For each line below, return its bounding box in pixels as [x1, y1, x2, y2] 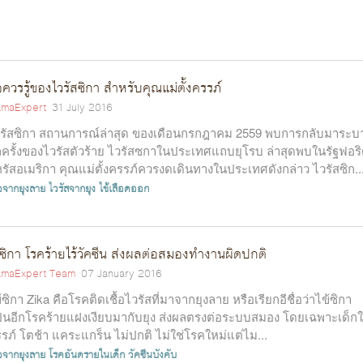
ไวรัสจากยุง [49, 179, 96, 198]
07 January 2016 [81, 266, 162, 283]
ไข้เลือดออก [99, 179, 149, 198]
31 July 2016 [52, 100, 113, 117]
